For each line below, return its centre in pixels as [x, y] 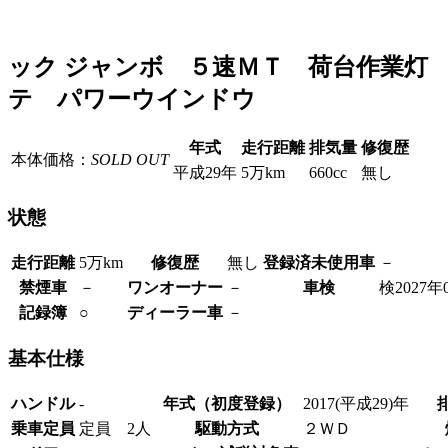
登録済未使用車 [319, 263]
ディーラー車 [175, 313]
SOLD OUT [130, 159]
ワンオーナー [175, 288]
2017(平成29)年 [356, 403]
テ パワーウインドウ [132, 98]
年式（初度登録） [227, 403]
